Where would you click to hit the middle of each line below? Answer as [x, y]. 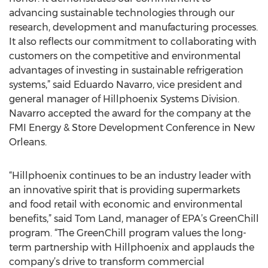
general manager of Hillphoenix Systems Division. [124, 99]
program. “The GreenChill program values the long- [128, 233]
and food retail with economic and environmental [126, 204]
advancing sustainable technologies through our [122, 13]
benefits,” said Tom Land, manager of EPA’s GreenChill [134, 219]
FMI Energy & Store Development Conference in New [132, 128]
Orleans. [28, 142]
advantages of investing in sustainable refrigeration [126, 70]
